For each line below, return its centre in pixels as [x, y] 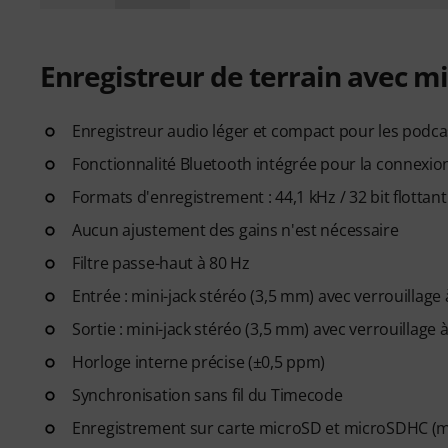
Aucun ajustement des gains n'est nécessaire [235, 230]
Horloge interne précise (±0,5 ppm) [199, 362]
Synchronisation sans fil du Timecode [207, 395]
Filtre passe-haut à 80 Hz [161, 263]
